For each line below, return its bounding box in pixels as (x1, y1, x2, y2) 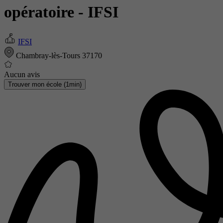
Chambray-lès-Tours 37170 (14, 51, 102, 60)
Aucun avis (4, 70, 40, 79)
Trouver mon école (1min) (8, 80, 82, 88)
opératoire (4, 3, 78, 21)
